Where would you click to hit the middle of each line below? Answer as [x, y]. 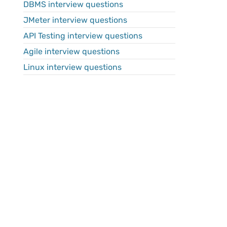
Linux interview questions [72, 67]
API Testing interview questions [83, 36]
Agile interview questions [71, 51]
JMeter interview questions [75, 20]
